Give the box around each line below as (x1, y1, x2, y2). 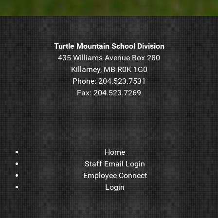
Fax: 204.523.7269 (77, 88, 141, 98)
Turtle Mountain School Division (54, 41, 164, 51)
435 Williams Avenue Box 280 (58, 53, 160, 63)
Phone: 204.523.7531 (72, 76, 146, 86)
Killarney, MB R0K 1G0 (71, 65, 147, 74)
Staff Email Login (85, 159, 145, 169)
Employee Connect (83, 171, 147, 181)
